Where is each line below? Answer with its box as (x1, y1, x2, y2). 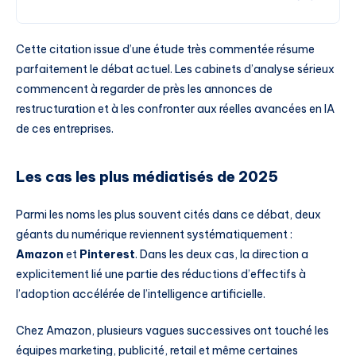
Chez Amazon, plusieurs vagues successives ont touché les (16, 323, 329, 339)
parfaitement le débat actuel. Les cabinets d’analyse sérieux (16, 62, 335, 77)
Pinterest (79, 247, 135, 262)
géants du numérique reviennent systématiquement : (16, 227, 292, 242)
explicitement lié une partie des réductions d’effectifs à (16, 267, 306, 282)
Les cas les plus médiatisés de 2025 (16, 168, 278, 187)
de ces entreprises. (16, 122, 114, 137)
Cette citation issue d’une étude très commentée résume (16, 42, 315, 57)
